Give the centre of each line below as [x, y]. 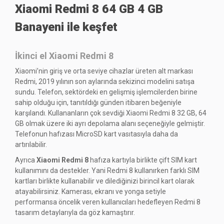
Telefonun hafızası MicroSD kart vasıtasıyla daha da [96, 134]
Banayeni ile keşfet [66, 27]
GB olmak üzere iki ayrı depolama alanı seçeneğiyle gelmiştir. [110, 123]
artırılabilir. [31, 144]
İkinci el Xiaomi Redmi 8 [64, 56]
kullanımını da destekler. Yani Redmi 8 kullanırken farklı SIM [107, 170]
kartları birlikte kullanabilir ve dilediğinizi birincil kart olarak [105, 181]
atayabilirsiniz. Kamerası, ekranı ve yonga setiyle [90, 191]
